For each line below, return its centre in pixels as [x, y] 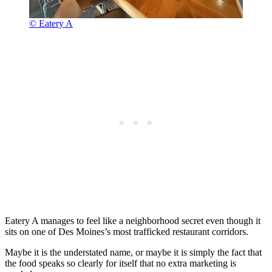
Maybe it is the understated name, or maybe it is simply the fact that [133, 253]
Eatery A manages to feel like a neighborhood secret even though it [133, 221]
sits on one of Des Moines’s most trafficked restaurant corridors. [127, 232]
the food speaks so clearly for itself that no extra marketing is [121, 263]
